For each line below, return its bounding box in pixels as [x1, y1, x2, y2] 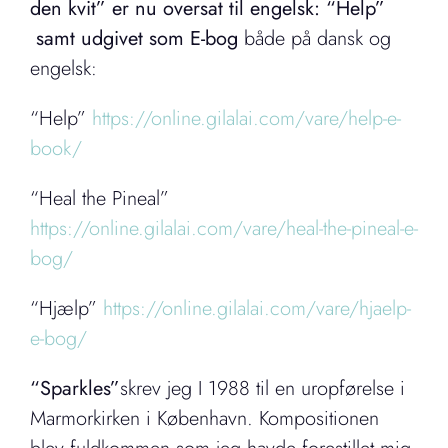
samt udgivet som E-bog [30, 23, 238, 53]
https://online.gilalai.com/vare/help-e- [92, 103, 401, 133]
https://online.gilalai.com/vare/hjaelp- [103, 293, 411, 323]
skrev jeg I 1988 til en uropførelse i [120, 373, 405, 403]
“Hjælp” [30, 293, 103, 323]
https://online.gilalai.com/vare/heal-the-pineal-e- [30, 213, 418, 243]
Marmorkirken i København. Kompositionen [30, 403, 379, 433]
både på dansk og [238, 23, 391, 53]
